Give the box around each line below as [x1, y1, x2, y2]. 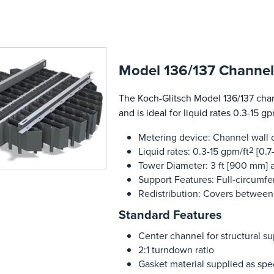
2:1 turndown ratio [138, 243, 214, 257]
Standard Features [118, 206, 222, 224]
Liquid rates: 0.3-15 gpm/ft [138, 144, 249, 158]
